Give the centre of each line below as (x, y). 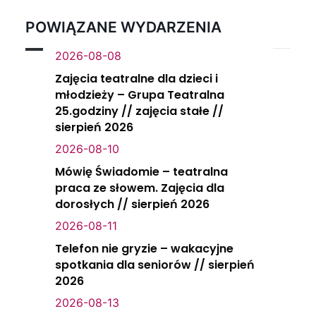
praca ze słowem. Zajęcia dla (140, 188)
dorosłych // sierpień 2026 (132, 204)
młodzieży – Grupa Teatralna (140, 95)
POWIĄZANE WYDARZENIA (123, 27)
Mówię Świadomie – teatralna (141, 172)
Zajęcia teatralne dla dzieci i (136, 79)
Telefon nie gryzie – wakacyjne (144, 249)
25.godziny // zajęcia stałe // (139, 111)
